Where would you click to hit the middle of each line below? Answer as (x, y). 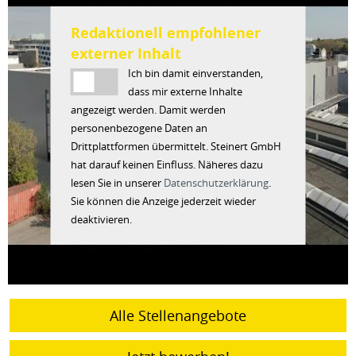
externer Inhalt (126, 53)
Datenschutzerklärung (216, 183)
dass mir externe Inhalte (186, 91)
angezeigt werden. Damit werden (148, 110)
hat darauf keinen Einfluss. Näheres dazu (166, 164)
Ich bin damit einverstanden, (196, 73)
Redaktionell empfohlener (165, 33)
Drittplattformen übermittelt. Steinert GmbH (176, 146)
